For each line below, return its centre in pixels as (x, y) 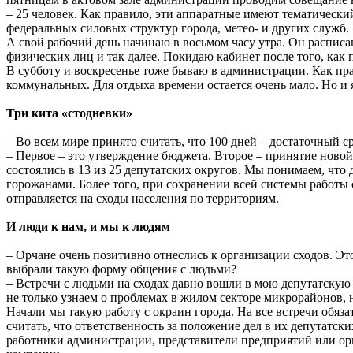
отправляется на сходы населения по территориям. (143, 198)
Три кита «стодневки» (69, 113)
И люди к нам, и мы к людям (88, 226)
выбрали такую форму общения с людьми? (121, 269)
